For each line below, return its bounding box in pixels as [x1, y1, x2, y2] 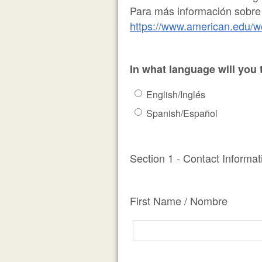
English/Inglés [146, 88, 205, 101]
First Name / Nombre [130, 193, 227, 208]
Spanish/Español [146, 106, 218, 120]
